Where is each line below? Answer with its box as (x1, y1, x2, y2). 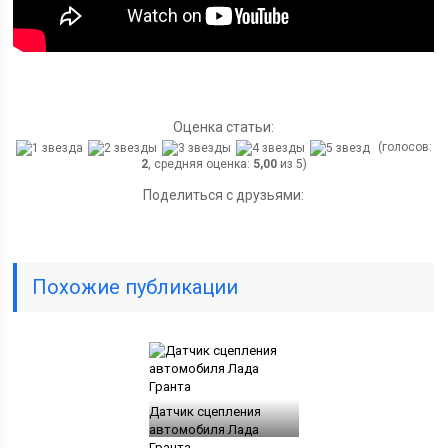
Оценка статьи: (173, 119, 275, 135)
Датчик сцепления (148, 403, 261, 419)
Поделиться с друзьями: (143, 186, 305, 203)
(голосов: (374, 140, 432, 154)
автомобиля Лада (148, 421, 259, 437)
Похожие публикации (32, 274, 239, 299)
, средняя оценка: (147, 156, 253, 171)
